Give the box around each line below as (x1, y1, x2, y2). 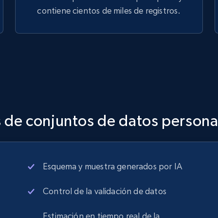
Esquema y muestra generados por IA (43, 161, 183, 171)
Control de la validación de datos (43, 186, 166, 196)
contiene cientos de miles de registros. (37, 5, 181, 16)
